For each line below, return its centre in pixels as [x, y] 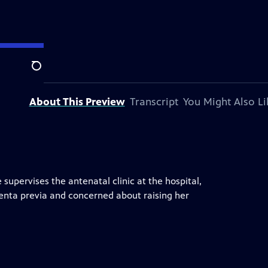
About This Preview [77, 102]
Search [46, 72]
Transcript [154, 102]
